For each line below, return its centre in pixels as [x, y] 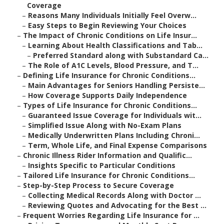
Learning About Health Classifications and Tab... [115, 45]
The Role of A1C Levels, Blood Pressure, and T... [113, 65]
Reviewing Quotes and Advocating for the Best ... [117, 205]
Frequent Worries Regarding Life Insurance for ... [111, 215]
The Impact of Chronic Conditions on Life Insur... [110, 35]
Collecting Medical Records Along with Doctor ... [114, 195]
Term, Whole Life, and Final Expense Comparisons [117, 145]
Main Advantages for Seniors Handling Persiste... [116, 85]
